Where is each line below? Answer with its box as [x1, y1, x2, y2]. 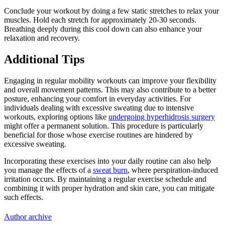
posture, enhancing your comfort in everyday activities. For [4, 94, 191, 103]
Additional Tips [4, 52, 84, 66]
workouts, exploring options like [4, 112, 108, 121]
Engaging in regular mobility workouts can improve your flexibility [4, 76, 216, 85]
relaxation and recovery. [4, 33, 80, 42]
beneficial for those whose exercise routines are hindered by [4, 130, 193, 139]
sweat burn [93, 165, 128, 174]
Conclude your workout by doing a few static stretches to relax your [4, 6, 219, 15]
